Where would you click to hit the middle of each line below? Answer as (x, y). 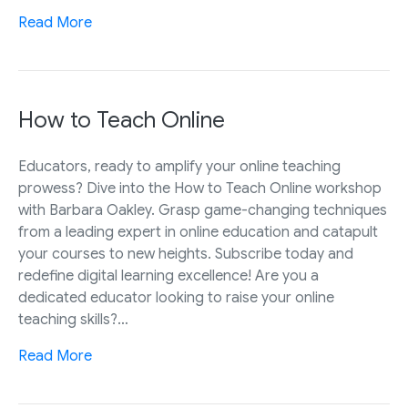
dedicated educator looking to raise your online (176, 298)
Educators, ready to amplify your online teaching (179, 167)
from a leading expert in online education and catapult (198, 233)
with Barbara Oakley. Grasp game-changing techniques (203, 211)
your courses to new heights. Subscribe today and (186, 255)
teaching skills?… (73, 320)
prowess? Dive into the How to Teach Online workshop (200, 189)
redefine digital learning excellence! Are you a (168, 276)
